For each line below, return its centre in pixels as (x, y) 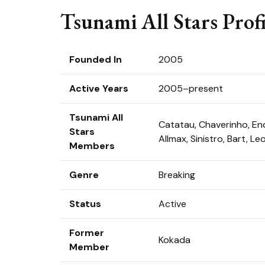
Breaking (177, 175)
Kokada (174, 240)
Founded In (96, 59)
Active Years (99, 88)
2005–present (191, 88)
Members (92, 146)
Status (85, 204)
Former (87, 233)
